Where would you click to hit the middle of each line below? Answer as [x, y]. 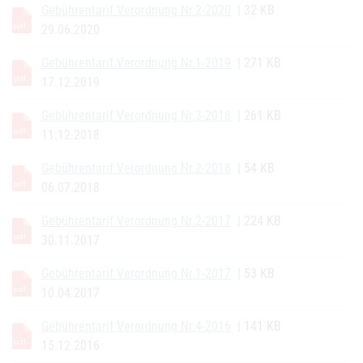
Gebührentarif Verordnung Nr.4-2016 [136, 326]
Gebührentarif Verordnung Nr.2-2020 [136, 10]
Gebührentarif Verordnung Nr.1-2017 [136, 273]
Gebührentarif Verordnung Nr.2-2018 [136, 168]
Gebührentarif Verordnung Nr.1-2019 [136, 63]
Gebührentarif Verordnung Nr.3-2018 [136, 115]
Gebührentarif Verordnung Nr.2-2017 [136, 221]
